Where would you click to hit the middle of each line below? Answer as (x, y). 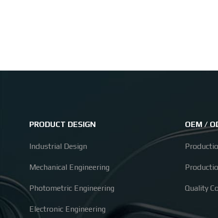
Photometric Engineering (72, 188)
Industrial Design (58, 146)
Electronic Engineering (67, 209)
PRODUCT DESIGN (63, 124)
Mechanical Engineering (69, 167)
